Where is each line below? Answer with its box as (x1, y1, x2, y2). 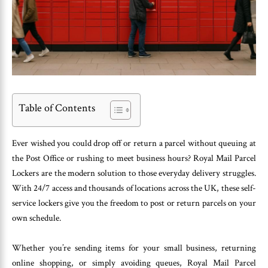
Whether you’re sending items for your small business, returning (12, 242, 256, 254)
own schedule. (12, 212, 61, 224)
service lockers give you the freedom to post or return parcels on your (12, 197, 256, 209)
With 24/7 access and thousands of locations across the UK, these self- (12, 182, 256, 194)
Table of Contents (19, 100, 95, 115)
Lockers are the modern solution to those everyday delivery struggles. (12, 167, 256, 179)
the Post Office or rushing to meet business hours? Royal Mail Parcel (12, 152, 256, 164)
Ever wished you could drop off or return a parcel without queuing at (12, 137, 256, 149)
